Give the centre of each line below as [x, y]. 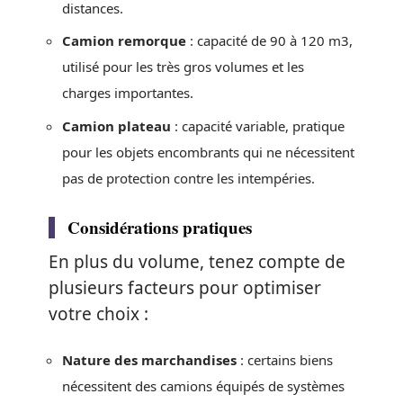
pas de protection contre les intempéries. [188, 178]
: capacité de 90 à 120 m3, [269, 40]
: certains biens [285, 360]
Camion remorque [124, 40]
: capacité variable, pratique [258, 125]
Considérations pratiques [160, 227]
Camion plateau [116, 125]
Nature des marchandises [149, 360]
